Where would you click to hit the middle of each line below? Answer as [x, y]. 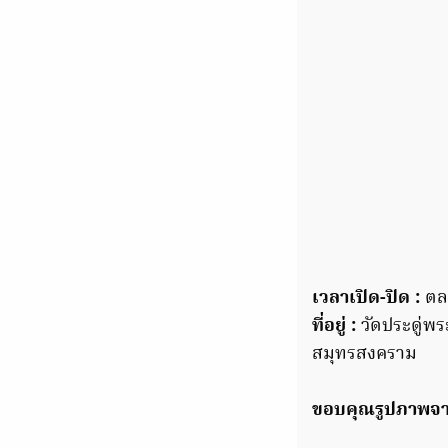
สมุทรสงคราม [364, 354]
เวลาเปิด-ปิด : [366, 298]
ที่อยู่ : [334, 326]
